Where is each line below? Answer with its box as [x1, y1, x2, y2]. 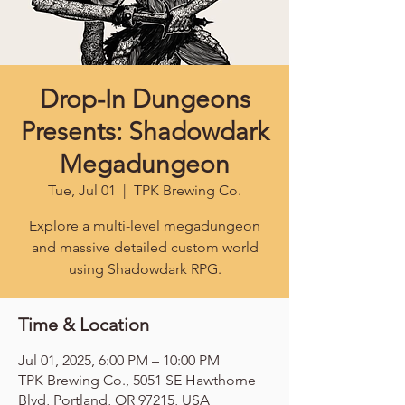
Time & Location [18, 314, 149, 335]
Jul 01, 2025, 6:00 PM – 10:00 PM [18, 352, 220, 369]
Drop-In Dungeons [39, 84, 250, 114]
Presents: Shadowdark [21, 117, 268, 146]
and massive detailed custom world [31, 239, 259, 256]
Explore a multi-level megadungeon [29, 217, 260, 234]
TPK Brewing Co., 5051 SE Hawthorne [18, 372, 256, 389]
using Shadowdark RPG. [68, 260, 221, 278]
